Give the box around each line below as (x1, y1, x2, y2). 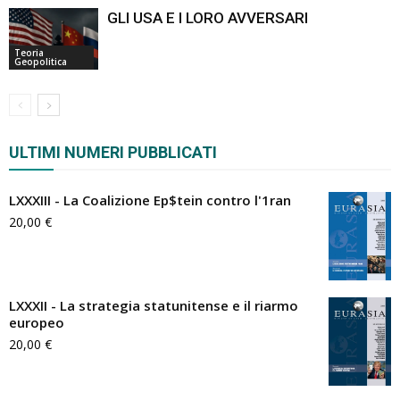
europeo (9, 312, 64, 331)
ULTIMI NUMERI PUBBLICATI (9, 142, 217, 162)
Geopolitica (14, 54, 67, 68)
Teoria (14, 46, 44, 59)
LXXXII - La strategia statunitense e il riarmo (9, 296, 298, 314)
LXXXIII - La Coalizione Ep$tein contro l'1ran (9, 190, 291, 209)
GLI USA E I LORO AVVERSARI (107, 8, 308, 27)
